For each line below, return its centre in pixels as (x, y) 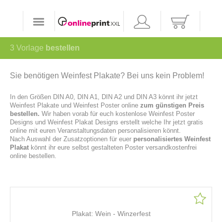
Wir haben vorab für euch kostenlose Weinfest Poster (118, 113)
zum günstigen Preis (171, 105)
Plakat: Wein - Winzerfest (111, 213)
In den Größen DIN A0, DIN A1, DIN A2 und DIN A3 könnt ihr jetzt (104, 97)
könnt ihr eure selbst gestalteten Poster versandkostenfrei (114, 147)
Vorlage (30, 48)
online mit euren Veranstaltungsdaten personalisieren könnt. (95, 130)
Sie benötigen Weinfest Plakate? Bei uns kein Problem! (107, 75)
